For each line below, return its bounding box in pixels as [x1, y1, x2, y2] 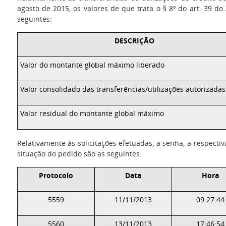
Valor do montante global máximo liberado [20, 60, 164, 70]
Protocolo [38, 171, 73, 180]
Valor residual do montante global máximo [20, 108, 164, 118]
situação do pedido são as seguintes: [17, 149, 142, 158]
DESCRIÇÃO [115, 36, 155, 45]
